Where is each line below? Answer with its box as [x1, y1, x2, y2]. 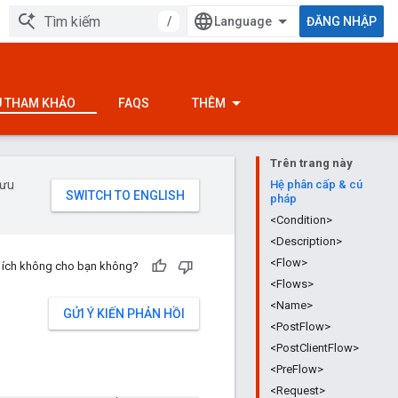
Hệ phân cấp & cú [270, 178, 362, 191]
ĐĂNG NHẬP [306, 14, 377, 28]
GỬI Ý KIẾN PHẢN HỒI [63, 306, 185, 321]
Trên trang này [270, 156, 353, 170]
